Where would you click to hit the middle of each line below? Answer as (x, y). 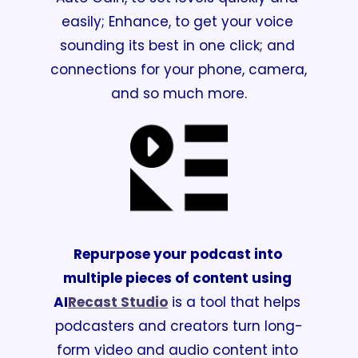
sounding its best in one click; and (177, 46)
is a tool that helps (234, 302)
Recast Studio (118, 302)
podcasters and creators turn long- (179, 326)
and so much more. (179, 94)
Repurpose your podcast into (177, 254)
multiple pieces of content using (177, 278)
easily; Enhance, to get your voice (177, 22)
